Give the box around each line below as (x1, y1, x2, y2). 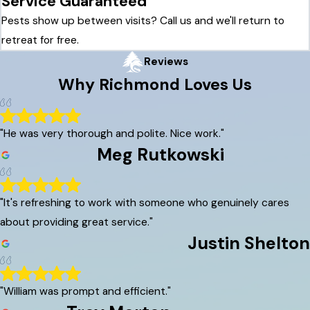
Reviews (143, 55, 188, 69)
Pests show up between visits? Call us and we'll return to (1, 14, 284, 28)
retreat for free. (1, 33, 79, 48)
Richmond (99, 74, 180, 95)
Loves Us (180, 74, 252, 95)
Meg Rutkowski (97, 143, 224, 167)
